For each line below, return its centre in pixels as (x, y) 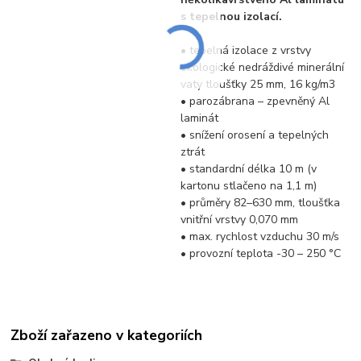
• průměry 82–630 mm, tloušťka (261, 202)
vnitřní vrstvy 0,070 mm (240, 219)
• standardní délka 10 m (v (249, 168)
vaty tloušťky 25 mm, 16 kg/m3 (258, 84)
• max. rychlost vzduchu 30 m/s (260, 236)
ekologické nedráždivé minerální (263, 67)
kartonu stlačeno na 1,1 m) (249, 185)
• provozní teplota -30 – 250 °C (261, 253)
